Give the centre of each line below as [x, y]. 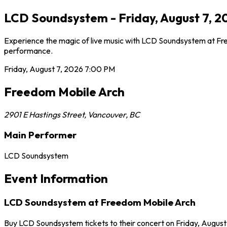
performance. [28, 50]
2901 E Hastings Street [44, 114]
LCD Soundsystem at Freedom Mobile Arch [100, 202]
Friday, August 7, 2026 [44, 69]
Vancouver [107, 114]
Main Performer [40, 135]
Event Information [56, 178]
